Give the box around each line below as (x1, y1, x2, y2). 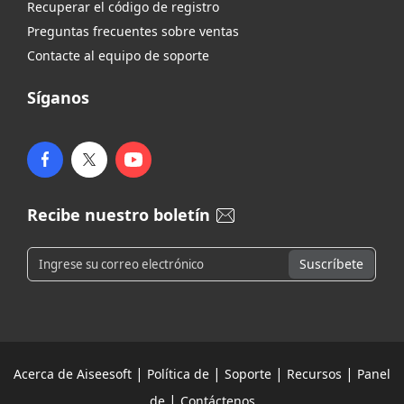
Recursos (287, 365, 342, 383)
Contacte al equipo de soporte (27, 47, 209, 65)
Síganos (27, 87, 89, 109)
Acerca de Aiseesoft (14, 365, 132, 383)
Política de (147, 365, 209, 383)
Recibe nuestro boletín (27, 204, 215, 226)
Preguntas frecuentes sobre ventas (27, 23, 239, 41)
